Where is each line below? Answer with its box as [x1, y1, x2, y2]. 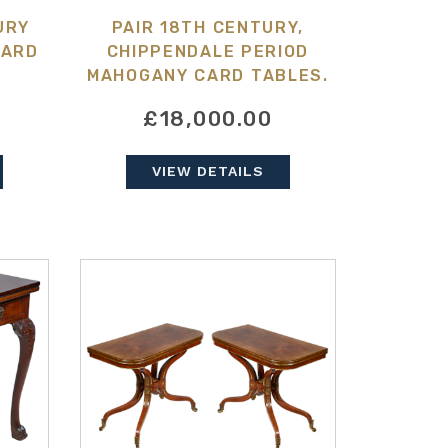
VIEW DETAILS [151, 163, 264, 180]
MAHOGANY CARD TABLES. [87, 66, 329, 86]
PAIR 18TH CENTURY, [111, 18, 305, 38]
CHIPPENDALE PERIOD [106, 42, 310, 62]
